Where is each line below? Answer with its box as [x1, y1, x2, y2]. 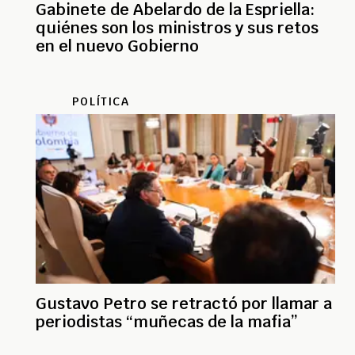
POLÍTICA [72, 94, 129, 109]
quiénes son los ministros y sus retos [36, 17, 319, 38]
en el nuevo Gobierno [36, 35, 199, 56]
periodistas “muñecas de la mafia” [36, 311, 298, 332]
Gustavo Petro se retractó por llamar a [36, 292, 332, 314]
